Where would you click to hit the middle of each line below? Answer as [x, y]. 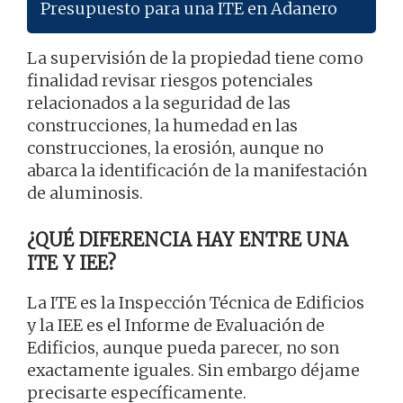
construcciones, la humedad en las [162, 126]
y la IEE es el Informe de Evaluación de [176, 326]
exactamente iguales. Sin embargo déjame [193, 371]
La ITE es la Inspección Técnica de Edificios [196, 303]
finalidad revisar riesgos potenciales [170, 81]
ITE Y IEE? [72, 264]
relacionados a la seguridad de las [159, 103]
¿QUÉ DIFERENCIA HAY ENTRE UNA [188, 240]
